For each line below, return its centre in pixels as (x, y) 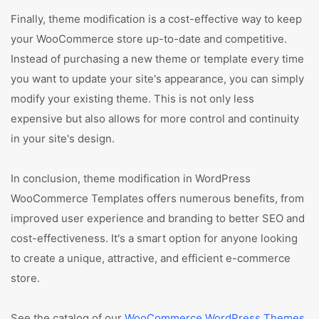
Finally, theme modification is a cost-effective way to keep (156, 19)
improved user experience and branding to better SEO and (158, 218)
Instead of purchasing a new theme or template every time (157, 59)
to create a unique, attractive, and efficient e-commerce (151, 258)
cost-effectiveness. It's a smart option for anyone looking (154, 238)
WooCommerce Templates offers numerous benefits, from (157, 198)
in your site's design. (63, 138)
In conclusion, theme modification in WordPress (131, 178)
